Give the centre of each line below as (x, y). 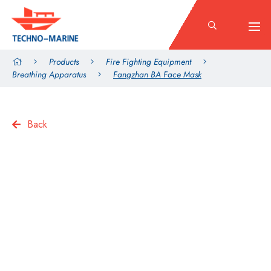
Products (64, 62)
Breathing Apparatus (49, 74)
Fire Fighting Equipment (149, 62)
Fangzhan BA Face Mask (157, 74)
